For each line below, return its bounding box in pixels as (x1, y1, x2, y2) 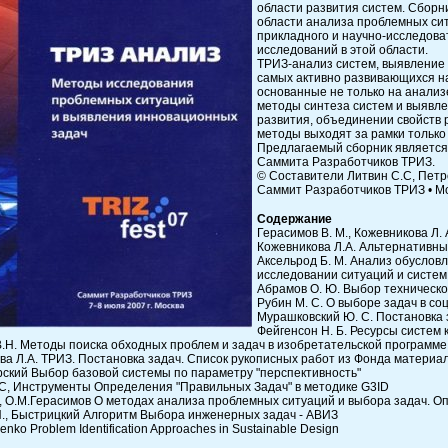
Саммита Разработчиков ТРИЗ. (257, 154, 435, 169)
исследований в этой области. (257, 42, 428, 57)
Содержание (257, 212, 332, 227)
